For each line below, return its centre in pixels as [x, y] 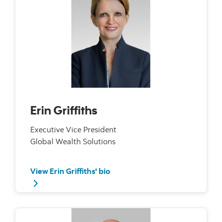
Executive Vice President [73, 129]
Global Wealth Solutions [73, 141]
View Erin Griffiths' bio [70, 171]
